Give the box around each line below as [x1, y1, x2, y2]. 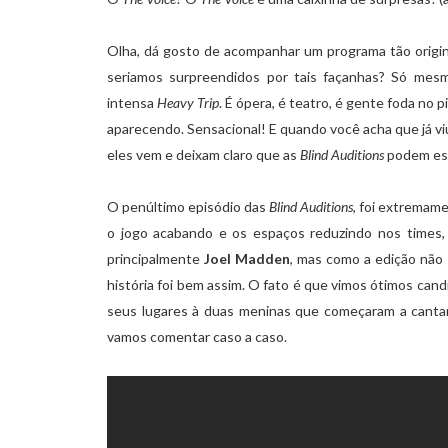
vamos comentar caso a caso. [107, 328, 287, 346]
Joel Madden [200, 250, 291, 268]
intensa [107, 94, 158, 112]
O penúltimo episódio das [107, 198, 267, 216]
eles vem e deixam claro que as [107, 146, 300, 164]
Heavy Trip [157, 94, 220, 112]
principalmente [107, 250, 200, 268]
